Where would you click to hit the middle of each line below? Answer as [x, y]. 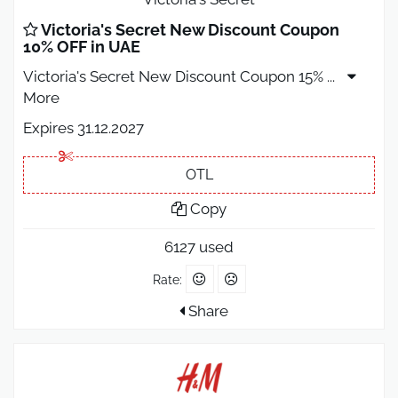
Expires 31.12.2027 [84, 128]
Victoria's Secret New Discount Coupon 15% [175, 77]
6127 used [199, 247]
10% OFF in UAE [82, 47]
